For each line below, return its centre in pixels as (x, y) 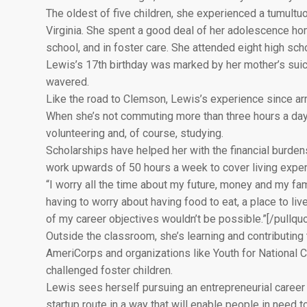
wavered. (67, 82)
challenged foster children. (109, 270)
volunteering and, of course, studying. (135, 133)
